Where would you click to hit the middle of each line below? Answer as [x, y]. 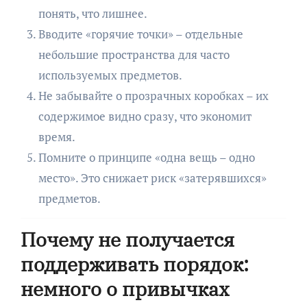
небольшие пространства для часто [134, 54]
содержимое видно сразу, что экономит [145, 116]
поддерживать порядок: [134, 264]
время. [57, 136]
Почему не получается [127, 239]
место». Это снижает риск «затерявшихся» [152, 177]
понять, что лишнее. [93, 13]
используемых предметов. [110, 75]
